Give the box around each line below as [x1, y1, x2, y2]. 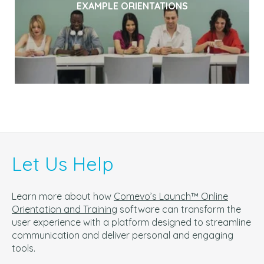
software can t [117, 203, 184, 216]
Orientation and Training [12, 203, 117, 216]
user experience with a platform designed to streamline [12, 216, 251, 229]
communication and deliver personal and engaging [12, 229, 233, 242]
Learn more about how [12, 190, 114, 203]
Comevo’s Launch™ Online [114, 190, 228, 203]
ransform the [184, 203, 241, 216]
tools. [12, 242, 40, 255]
